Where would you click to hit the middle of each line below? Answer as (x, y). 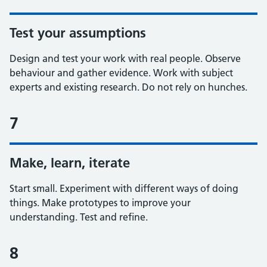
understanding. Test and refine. (79, 217)
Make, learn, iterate (70, 163)
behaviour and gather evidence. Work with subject (121, 73)
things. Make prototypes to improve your (100, 203)
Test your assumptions (78, 33)
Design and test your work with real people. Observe (125, 58)
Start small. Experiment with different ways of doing (124, 188)
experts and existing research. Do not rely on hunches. (128, 87)
